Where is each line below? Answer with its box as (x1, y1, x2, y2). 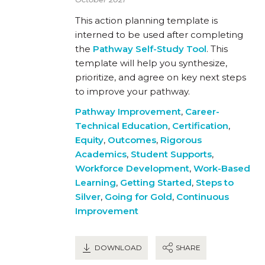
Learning (75, 176, 116, 188)
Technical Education (75, 119, 168, 131)
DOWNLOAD (93, 243, 142, 252)
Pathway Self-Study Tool (93, 43, 206, 54)
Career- (185, 105, 219, 117)
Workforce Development (75, 162, 189, 174)
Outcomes (108, 134, 156, 146)
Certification (172, 119, 228, 131)
